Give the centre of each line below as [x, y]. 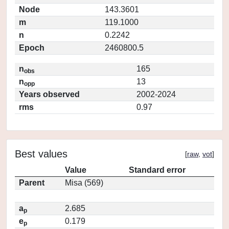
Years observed [49, 94]
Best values [41, 154]
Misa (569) [84, 183]
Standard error [157, 170]
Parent [32, 183]
